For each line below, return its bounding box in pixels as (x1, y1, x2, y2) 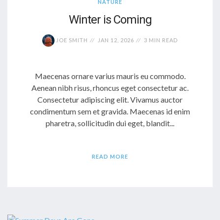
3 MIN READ (144, 36, 178, 43)
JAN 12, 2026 (98, 36, 134, 43)
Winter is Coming (68, 12, 152, 27)
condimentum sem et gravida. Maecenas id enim (30, 107, 190, 116)
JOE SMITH (55, 36, 88, 43)
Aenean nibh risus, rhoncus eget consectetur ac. (31, 83, 189, 93)
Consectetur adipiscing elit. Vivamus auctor (37, 95, 183, 105)
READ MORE (92, 153, 128, 160)
